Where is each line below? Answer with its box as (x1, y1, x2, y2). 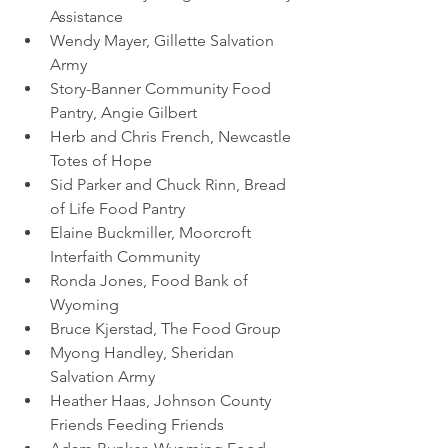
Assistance (50, 7, 127, 27)
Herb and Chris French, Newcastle (50, 127, 295, 147)
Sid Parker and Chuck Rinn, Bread (50, 175, 290, 195)
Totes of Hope (50, 151, 156, 171)
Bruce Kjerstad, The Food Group (50, 319, 281, 339)
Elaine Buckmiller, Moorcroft (50, 223, 255, 243)
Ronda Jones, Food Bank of (50, 271, 252, 291)
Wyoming (50, 295, 119, 315)
